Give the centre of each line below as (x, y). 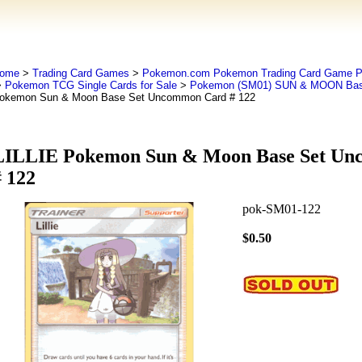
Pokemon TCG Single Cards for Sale (90, 85)
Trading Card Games (80, 73)
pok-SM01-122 (281, 209)
